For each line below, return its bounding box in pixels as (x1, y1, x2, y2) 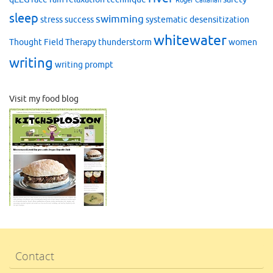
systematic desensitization (146, 14, 249, 25)
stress (40, 14, 63, 25)
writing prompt (55, 59, 113, 70)
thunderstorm (98, 37, 152, 48)
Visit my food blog (9, 93, 79, 104)
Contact (15, 248, 54, 263)
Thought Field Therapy (9, 37, 96, 48)
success (65, 14, 94, 25)
